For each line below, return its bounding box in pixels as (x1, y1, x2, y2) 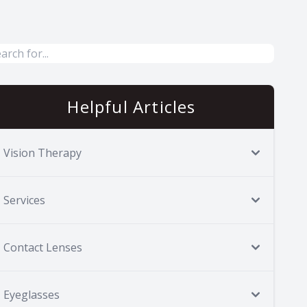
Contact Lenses (3, 240, 82, 255)
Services (3, 193, 45, 208)
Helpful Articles (67, 95, 196, 118)
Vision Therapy (3, 145, 82, 160)
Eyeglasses (3, 287, 60, 302)
